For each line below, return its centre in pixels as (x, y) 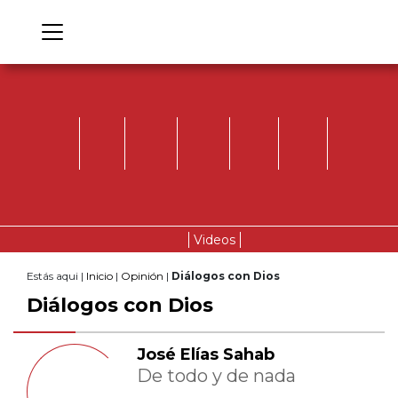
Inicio (99, 276)
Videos (214, 239)
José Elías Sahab (206, 354)
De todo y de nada (216, 376)
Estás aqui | (56, 276)
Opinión (142, 276)
